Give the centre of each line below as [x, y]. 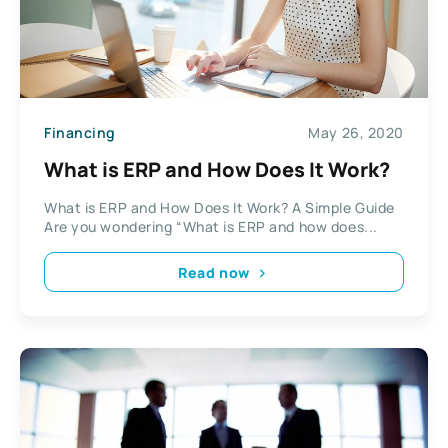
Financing [80, 132]
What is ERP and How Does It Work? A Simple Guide [219, 208]
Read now [214, 272]
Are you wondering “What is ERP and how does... [211, 227]
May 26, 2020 [356, 132]
